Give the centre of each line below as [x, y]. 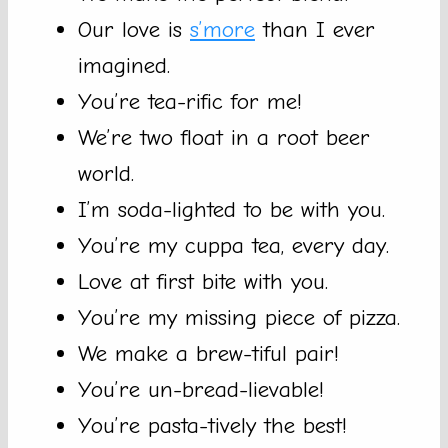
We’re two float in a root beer [224, 138]
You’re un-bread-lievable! [201, 390]
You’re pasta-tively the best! [212, 426]
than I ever [315, 30]
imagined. [124, 66]
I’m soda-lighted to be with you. [231, 210]
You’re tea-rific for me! [190, 102]
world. [106, 174]
